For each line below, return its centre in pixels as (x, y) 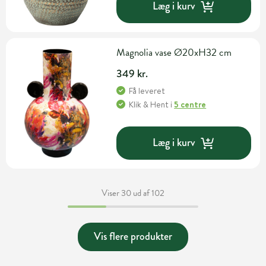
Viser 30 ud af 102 (133, 193)
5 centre (190, 104)
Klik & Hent (149, 104)
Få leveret (147, 91)
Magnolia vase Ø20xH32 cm (174, 52)
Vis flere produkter (133, 237)
